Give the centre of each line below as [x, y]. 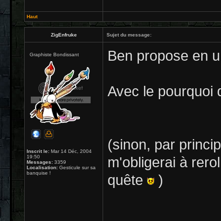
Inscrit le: [38, 151]
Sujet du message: [129, 35]
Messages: [40, 162]
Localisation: [42, 167]
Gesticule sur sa [77, 167]
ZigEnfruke [64, 35]
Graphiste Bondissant [54, 55]
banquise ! [39, 173]
